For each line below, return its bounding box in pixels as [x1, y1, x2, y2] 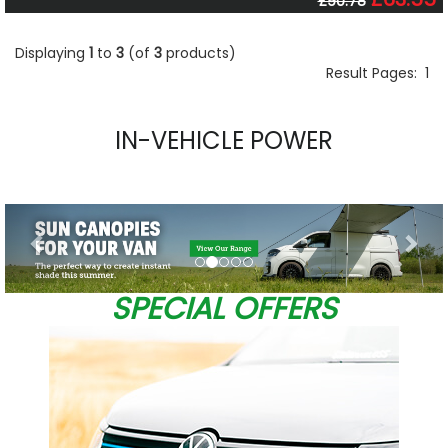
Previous [36, 202, 121, 231]
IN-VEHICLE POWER [115, 123, 333, 157]
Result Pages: [326, 62, 425, 83]
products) [162, 42, 236, 63]
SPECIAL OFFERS [111, 287, 337, 330]
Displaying [15, 42, 89, 63]
